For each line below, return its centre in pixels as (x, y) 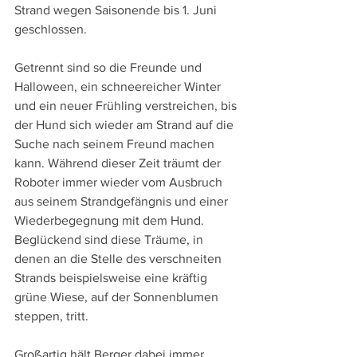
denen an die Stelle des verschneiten (120, 258)
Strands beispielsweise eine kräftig (112, 277)
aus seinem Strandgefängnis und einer (123, 201)
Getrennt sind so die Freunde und (110, 67)
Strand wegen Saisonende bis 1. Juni (117, 10)
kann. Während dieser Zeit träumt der (119, 163)
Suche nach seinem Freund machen (116, 143)
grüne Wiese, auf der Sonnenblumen (118, 296)
